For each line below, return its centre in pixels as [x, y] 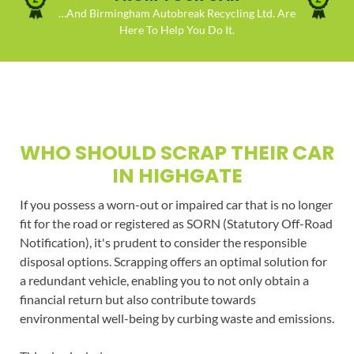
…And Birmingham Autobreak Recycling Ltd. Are [177, 13]
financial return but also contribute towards [137, 299]
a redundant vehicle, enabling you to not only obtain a [164, 281]
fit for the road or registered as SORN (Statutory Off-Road [176, 224]
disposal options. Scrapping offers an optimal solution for [173, 262]
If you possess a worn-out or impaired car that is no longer [176, 205]
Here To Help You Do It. [177, 29]
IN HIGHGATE [177, 176]
